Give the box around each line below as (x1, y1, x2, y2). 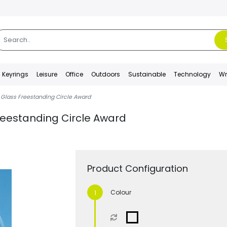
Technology (174, 70, 211, 79)
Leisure (36, 70, 58, 79)
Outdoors (91, 70, 121, 79)
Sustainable (128, 70, 166, 79)
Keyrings (2, 70, 29, 79)
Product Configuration (87, 162, 188, 175)
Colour (110, 188, 132, 197)
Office (65, 70, 84, 79)
